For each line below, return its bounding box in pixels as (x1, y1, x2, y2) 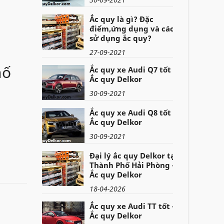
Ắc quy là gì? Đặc (89, 14, 153, 24)
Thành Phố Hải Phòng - (89, 160, 174, 170)
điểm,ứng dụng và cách (89, 23, 179, 34)
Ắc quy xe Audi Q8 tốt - (89, 107, 175, 118)
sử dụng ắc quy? (89, 33, 151, 43)
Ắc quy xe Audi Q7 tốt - (89, 64, 175, 75)
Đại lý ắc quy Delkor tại (89, 150, 177, 161)
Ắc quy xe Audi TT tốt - (89, 201, 174, 211)
